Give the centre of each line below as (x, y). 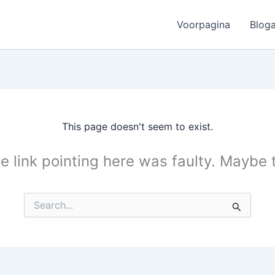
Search (37, 198)
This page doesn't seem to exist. (137, 126)
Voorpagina (204, 25)
